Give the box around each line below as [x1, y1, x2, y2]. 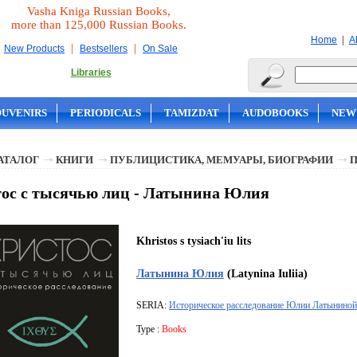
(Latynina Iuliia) [224, 267, 308, 280]
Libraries [70, 67, 112, 78]
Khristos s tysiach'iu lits [136, 234, 251, 248]
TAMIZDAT [164, 107, 219, 119]
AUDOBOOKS [242, 107, 308, 119]
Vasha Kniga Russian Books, [27, 5, 171, 18]
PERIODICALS [70, 107, 141, 119]
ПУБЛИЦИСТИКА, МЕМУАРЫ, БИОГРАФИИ [110, 154, 333, 166]
